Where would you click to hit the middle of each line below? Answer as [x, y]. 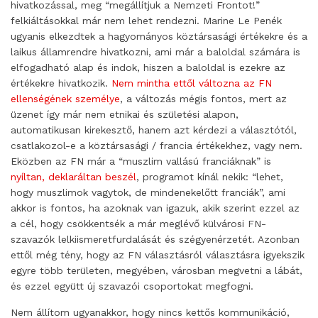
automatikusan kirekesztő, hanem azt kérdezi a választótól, [154, 130]
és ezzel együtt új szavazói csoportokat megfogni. [132, 286]
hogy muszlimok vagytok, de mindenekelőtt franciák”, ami [148, 192]
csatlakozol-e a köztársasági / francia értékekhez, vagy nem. [157, 146]
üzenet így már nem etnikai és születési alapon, [125, 114]
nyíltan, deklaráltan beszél [73, 177]
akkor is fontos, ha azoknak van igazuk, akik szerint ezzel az [155, 208]
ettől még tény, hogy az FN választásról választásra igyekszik [158, 255]
